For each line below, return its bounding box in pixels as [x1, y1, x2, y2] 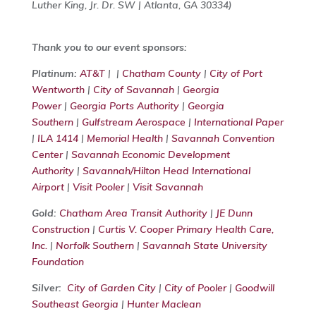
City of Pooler [164, 281, 226, 295]
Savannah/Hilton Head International [82, 164, 250, 178]
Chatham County [121, 67, 201, 80]
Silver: [31, 281, 61, 295]
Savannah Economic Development [71, 148, 230, 162]
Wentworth [31, 83, 85, 97]
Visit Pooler [72, 181, 124, 194]
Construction [31, 223, 90, 236]
